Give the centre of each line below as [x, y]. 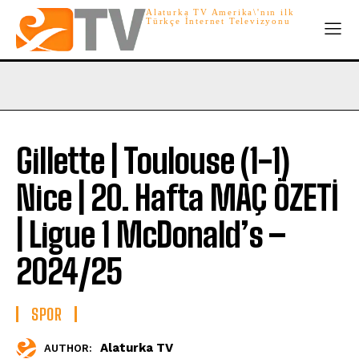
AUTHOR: [68, 349]
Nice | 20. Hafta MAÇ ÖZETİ [177, 198]
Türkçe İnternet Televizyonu [218, 21]
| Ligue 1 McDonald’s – [151, 234]
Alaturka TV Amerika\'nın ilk [220, 12]
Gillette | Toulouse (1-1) [153, 161]
